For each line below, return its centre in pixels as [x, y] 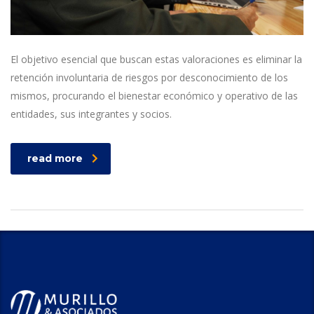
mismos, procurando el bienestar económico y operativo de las [154, 95]
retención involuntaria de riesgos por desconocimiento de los [149, 77]
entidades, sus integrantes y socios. [91, 114]
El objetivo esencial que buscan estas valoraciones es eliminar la [156, 59]
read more [55, 158]
